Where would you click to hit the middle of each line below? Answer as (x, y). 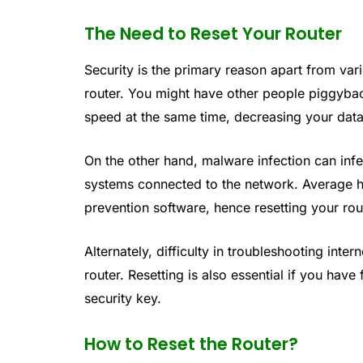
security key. (123, 298)
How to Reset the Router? (192, 344)
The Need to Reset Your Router (214, 33)
